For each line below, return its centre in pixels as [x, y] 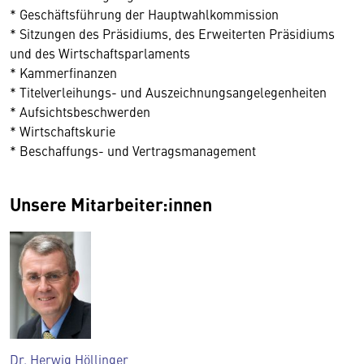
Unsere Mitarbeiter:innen [111, 204]
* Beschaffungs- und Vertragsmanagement [133, 150]
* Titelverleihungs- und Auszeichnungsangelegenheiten [168, 92]
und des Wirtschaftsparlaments [100, 53]
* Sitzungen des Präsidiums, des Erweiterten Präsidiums [172, 33]
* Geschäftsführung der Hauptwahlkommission [144, 14]
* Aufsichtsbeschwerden [80, 111]
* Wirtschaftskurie [63, 131]
